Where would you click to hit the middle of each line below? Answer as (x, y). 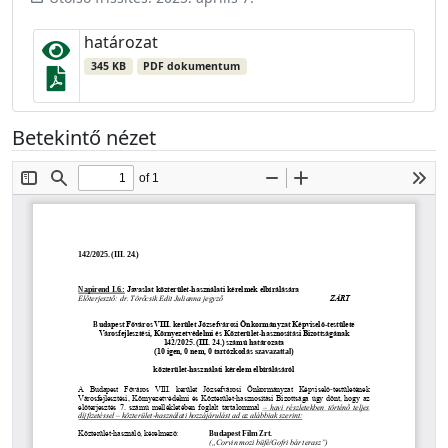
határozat (121, 42)
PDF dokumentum (192, 66)
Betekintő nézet (84, 138)
